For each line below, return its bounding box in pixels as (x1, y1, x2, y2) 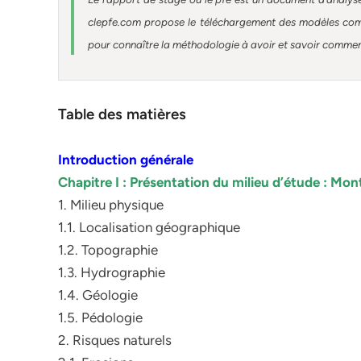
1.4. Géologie (58, 287, 138, 303)
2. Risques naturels (58, 332, 172, 348)
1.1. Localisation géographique (58, 219, 240, 235)
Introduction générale (58, 151, 197, 168)
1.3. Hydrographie (58, 264, 165, 280)
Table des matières (58, 105, 186, 123)
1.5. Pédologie (58, 309, 143, 326)
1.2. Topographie (58, 242, 158, 258)
